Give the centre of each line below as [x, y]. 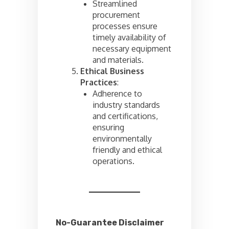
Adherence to [117, 94]
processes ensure [125, 26]
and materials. [118, 60]
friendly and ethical [127, 150]
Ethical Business [112, 71]
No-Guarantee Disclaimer [110, 223]
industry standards [126, 105]
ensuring [108, 128]
